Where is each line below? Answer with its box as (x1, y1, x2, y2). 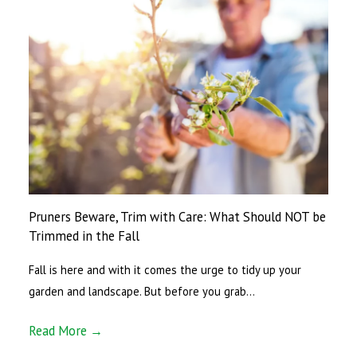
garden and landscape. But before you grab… (29, 283, 256, 299)
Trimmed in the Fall (29, 227, 140, 245)
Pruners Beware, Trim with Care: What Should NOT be (29, 208, 327, 226)
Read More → (29, 322, 104, 339)
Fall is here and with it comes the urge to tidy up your (29, 261, 302, 277)
